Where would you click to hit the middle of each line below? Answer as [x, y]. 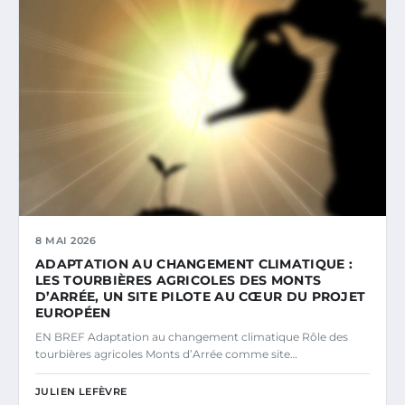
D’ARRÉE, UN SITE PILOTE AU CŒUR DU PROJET [201, 296]
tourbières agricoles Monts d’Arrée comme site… [166, 353]
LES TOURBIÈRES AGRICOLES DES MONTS [179, 280]
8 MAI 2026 [66, 240]
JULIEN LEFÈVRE [81, 391]
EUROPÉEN [73, 312]
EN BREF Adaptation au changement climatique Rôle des [192, 336]
